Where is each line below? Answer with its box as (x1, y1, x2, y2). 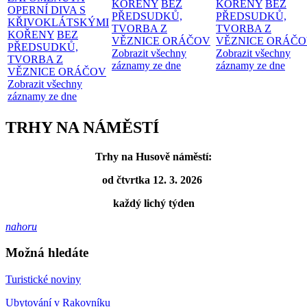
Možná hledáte (5, 245, 88, 260)
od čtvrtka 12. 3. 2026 (102, 173, 205, 186)
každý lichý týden (112, 197, 195, 209)
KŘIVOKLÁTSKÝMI (8, 16, 109, 28)
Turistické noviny (5, 273, 81, 286)
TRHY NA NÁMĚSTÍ (5, 118, 159, 136)
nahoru (5, 220, 37, 232)
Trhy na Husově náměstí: (95, 150, 212, 162)
